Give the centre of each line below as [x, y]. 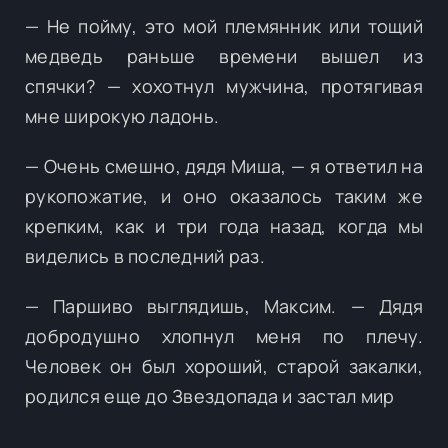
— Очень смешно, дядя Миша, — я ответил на [224, 165]
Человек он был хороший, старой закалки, [224, 365]
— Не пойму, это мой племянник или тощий [224, 25]
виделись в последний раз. [145, 255]
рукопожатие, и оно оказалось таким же [224, 195]
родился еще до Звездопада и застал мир [210, 395]
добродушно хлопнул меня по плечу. [224, 335]
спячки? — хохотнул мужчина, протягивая [224, 85]
